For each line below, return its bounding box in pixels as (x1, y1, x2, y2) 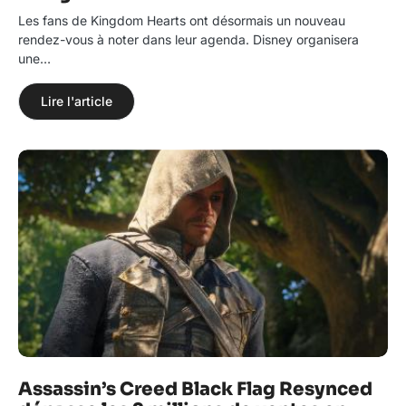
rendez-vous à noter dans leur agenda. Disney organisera (18, 32, 359, 48)
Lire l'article (41, 93, 112, 110)
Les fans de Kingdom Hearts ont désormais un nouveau (18, 13, 345, 29)
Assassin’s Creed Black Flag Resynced (18, 378, 372, 401)
